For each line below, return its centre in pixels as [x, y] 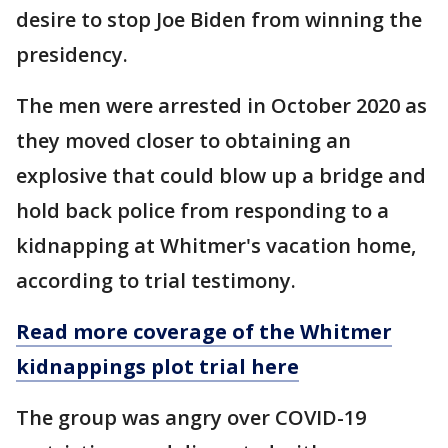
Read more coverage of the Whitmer [204, 331]
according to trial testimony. [158, 280]
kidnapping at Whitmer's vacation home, [216, 245]
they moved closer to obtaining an [183, 140]
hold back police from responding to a [202, 210]
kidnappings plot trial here [157, 366]
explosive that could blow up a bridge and [221, 175]
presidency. [74, 54]
